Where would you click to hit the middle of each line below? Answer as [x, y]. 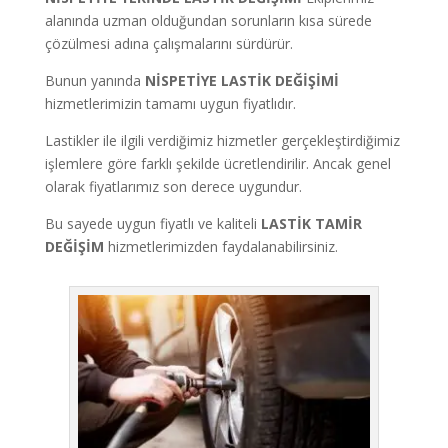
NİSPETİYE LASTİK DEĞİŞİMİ [241, 80]
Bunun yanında [94, 80]
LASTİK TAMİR [311, 223]
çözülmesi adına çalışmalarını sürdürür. [168, 43]
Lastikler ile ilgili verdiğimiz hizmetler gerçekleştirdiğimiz [222, 140]
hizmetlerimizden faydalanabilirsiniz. [220, 246]
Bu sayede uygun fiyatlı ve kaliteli [152, 223]
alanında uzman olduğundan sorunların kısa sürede [208, 20]
